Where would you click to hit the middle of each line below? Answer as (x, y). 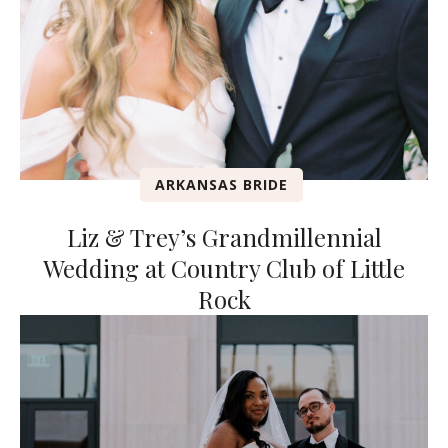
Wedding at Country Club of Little (224, 268)
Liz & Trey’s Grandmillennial (224, 237)
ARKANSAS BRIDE (221, 185)
